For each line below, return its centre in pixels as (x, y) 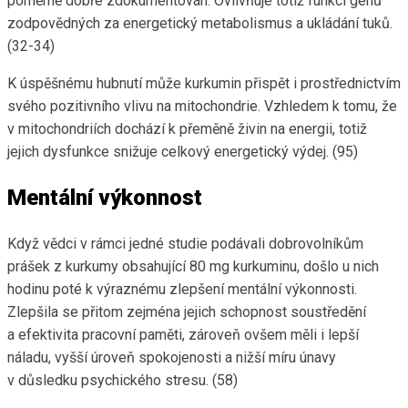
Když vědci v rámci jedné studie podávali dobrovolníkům (185, 244)
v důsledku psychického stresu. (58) (122, 381)
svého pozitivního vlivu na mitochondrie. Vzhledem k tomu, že (202, 107)
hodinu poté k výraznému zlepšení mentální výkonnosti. (182, 290)
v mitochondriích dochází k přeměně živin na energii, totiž (187, 129)
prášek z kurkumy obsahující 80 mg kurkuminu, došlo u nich (193, 267)
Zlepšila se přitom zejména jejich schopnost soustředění (187, 312)
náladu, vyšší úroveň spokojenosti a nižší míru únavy (172, 358)
